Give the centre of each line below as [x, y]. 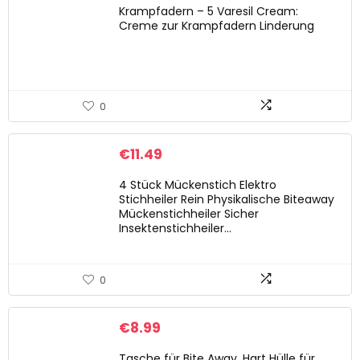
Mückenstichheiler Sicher [189, 214]
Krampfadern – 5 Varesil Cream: [209, 11]
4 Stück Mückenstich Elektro [198, 185]
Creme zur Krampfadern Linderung [217, 26]
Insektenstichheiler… [175, 228]
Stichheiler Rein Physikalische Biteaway [227, 199]
